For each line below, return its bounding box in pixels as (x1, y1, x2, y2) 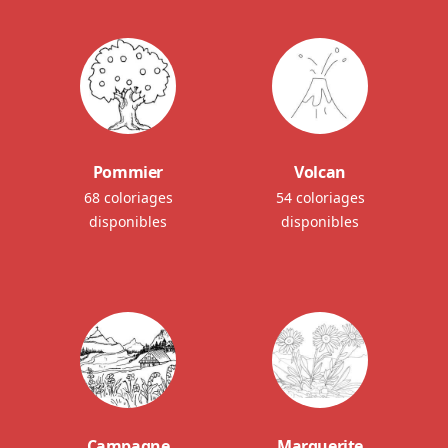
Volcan (294, 161, 346, 183)
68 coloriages (83, 188, 173, 207)
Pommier (92, 161, 164, 183)
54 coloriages (275, 188, 365, 207)
